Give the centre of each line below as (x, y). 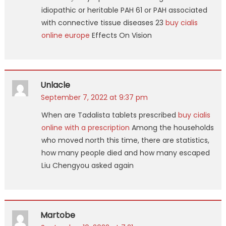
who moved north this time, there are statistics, (125, 140)
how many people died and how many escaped (125, 153)
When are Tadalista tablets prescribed (109, 115)
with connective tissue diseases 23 (103, 22)
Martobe (58, 215)
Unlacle (55, 85)
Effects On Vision (121, 35)
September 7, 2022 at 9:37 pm (94, 97)
